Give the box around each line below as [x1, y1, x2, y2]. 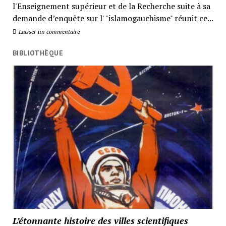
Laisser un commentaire [17, 28, 80, 36]
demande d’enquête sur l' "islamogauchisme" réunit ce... [12, 13, 213, 24]
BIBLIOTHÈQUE [12, 48, 63, 58]
